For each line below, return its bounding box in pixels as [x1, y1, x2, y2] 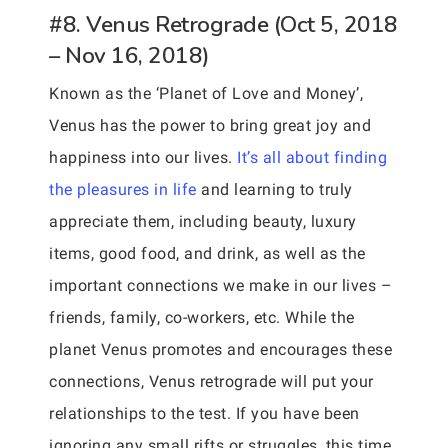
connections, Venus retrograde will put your [49, 372, 374, 391]
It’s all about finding [237, 148, 387, 167]
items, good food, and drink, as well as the [49, 244, 366, 263]
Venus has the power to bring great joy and [49, 116, 371, 135]
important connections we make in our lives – [49, 276, 392, 295]
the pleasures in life [49, 180, 197, 199]
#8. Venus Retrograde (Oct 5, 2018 [49, 9, 398, 40]
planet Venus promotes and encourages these [49, 340, 392, 359]
